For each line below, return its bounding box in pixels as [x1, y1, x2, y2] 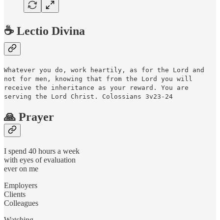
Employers [4, 181, 37, 190]
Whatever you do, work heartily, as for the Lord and [4, 66, 204, 74]
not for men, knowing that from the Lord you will [4, 75, 192, 83]
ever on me [4, 165, 38, 173]
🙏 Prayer [4, 110, 54, 124]
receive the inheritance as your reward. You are [4, 84, 189, 92]
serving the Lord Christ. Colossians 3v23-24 [4, 93, 173, 101]
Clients [4, 190, 26, 199]
